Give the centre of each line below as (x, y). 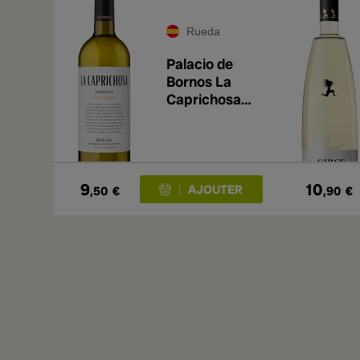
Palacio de (200, 64)
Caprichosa (204, 99)
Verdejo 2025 (210, 117)
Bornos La (199, 82)
